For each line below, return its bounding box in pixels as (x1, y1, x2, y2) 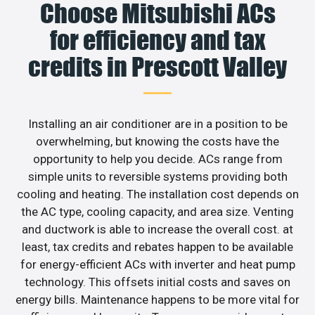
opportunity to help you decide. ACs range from (32, 151, 283, 166)
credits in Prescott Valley (28, 51, 287, 82)
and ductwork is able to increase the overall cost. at (22, 221, 293, 236)
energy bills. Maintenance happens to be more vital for (15, 292, 300, 307)
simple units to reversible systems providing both (27, 169, 288, 184)
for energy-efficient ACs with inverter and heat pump (20, 257, 295, 271)
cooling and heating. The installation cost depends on (16, 186, 299, 201)
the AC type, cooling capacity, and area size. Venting (21, 204, 294, 219)
